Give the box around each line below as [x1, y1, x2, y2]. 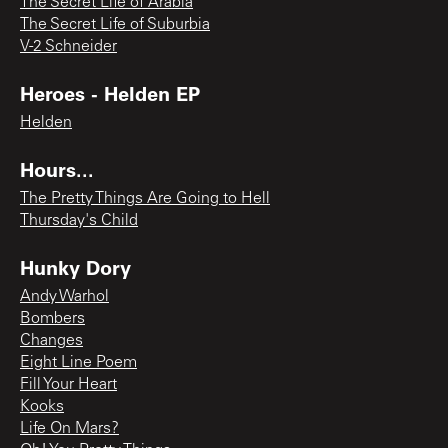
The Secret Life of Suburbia [20, 16, 210, 33]
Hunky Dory [20, 253, 131, 280]
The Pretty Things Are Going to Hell [20, 190, 270, 207]
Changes [20, 332, 83, 349]
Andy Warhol [20, 288, 109, 305]
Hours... [20, 155, 94, 182]
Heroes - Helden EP [20, 79, 200, 106]
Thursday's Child [20, 212, 138, 229]
